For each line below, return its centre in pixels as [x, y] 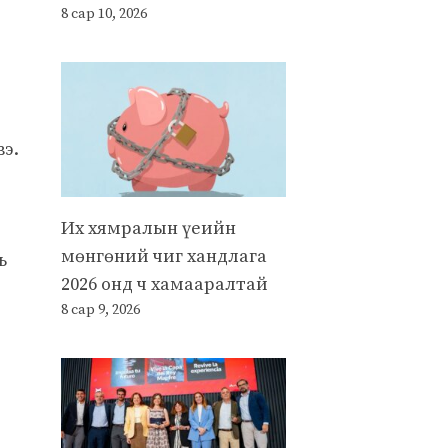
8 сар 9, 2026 [100, 309]
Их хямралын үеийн [148, 228]
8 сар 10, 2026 [104, 13]
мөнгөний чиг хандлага [164, 256]
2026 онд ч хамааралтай [164, 284]
